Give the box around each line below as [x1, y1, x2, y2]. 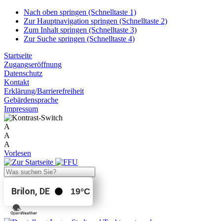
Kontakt [4, 78, 29, 86]
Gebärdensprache [4, 96, 58, 104]
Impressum [4, 105, 38, 113]
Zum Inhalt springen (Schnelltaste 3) [24, 26, 137, 34]
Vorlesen [4, 149, 31, 157]
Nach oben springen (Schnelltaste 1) [24, 8, 136, 16]
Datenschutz [4, 69, 42, 77]
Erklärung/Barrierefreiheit [4, 87, 84, 95]
